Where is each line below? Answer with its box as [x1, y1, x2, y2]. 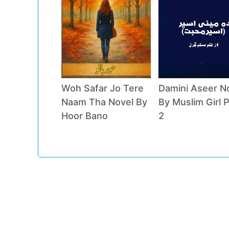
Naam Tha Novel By [61, 96, 147, 107]
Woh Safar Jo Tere [61, 82, 144, 94]
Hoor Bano [61, 110, 108, 121]
